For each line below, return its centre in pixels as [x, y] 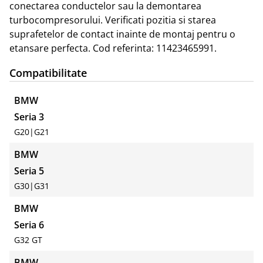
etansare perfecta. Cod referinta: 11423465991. [113, 48]
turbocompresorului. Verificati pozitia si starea [113, 20]
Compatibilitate [48, 73]
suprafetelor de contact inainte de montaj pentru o [122, 34]
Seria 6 [29, 225]
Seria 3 [29, 117]
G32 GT [28, 240]
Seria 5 [29, 171]
